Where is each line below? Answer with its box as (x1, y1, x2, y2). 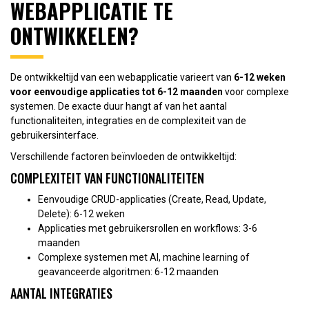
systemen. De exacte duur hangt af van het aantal (10, 100, 227, 112)
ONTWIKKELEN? (10, 19, 139, 51)
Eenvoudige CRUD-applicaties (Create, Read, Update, (38, 193, 266, 205)
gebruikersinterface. (10, 129, 99, 141)
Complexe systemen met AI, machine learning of (38, 251, 250, 263)
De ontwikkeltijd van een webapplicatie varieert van (10, 71, 234, 83)
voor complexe (223, 86, 289, 97)
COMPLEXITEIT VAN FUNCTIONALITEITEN (10, 168, 204, 187)
